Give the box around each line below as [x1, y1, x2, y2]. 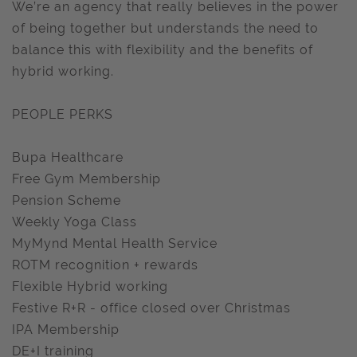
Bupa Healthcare [12, 150, 124, 165]
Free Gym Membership [12, 171, 161, 186]
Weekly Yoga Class [12, 214, 137, 229]
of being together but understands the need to [12, 21, 319, 36]
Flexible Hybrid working [12, 279, 168, 294]
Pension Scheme [12, 193, 121, 208]
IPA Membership [12, 322, 120, 337]
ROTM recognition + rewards [12, 257, 198, 273]
